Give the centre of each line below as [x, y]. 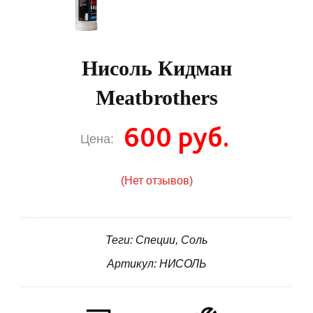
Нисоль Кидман [156, 68]
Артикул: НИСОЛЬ [156, 264]
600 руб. [176, 137]
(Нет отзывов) [156, 181]
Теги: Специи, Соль [156, 240]
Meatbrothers [156, 98]
